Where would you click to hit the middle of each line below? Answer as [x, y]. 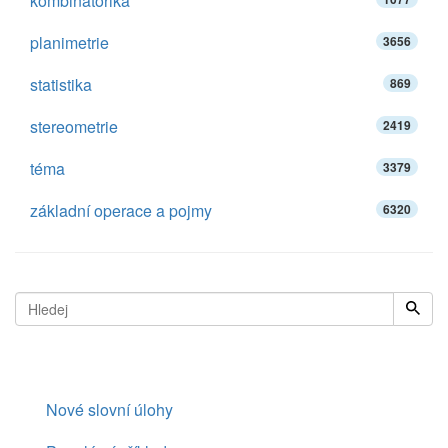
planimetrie [69, 42]
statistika [61, 84]
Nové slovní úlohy [109, 409]
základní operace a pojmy [121, 210]
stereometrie [74, 126]
